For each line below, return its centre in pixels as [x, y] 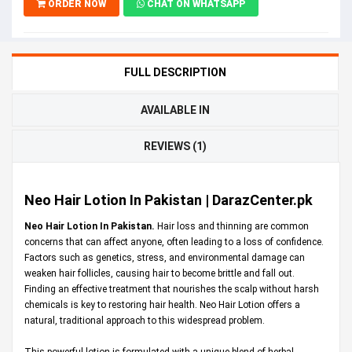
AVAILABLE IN [175, 110]
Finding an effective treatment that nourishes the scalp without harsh [172, 289]
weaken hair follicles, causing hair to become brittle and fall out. [159, 273]
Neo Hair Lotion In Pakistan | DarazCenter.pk [169, 200]
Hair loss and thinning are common [233, 226]
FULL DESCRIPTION [175, 72]
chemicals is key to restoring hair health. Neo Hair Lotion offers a [162, 304]
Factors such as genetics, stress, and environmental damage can [165, 257]
